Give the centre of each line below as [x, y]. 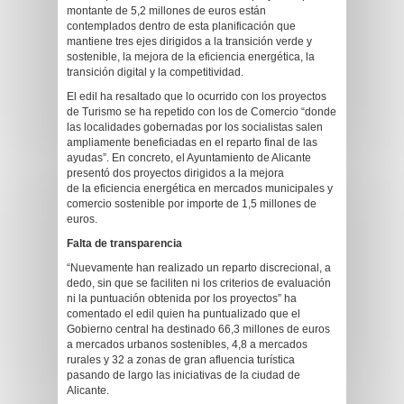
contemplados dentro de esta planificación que [181, 26]
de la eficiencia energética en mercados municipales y [200, 188]
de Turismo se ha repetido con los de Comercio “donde [202, 112]
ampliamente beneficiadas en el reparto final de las [192, 142]
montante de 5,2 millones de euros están [166, 11]
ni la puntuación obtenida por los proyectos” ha [182, 298]
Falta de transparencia [124, 243]
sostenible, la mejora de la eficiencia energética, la [191, 57]
